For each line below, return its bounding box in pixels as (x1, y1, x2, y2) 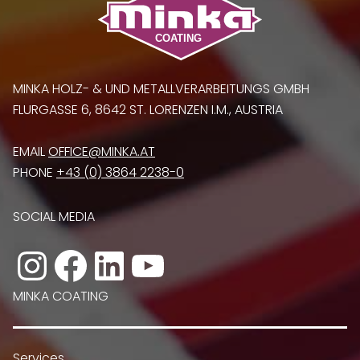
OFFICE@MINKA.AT (48, 142, 155, 162)
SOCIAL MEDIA (13, 207, 95, 227)
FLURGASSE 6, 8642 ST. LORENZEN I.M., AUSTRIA (13, 100, 283, 120)
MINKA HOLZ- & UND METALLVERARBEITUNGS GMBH (13, 80, 309, 99)
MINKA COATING (13, 287, 108, 306)
